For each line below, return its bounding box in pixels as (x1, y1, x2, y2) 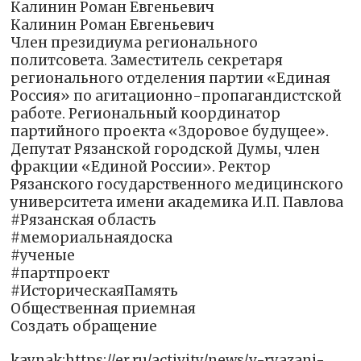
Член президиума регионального (10, 33, 259, 52)
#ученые (10, 246, 76, 264)
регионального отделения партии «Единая (10, 68, 331, 87)
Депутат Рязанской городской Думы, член (10, 139, 321, 158)
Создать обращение (10, 317, 158, 335)
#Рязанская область (10, 210, 157, 229)
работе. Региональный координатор (10, 104, 281, 122)
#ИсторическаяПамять (10, 281, 179, 300)
